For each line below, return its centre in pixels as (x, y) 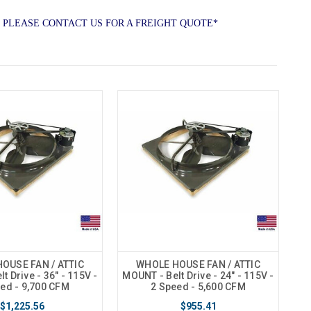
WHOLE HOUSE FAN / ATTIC (198, 265)
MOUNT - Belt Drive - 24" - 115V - (198, 276)
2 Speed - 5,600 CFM (198, 287)
